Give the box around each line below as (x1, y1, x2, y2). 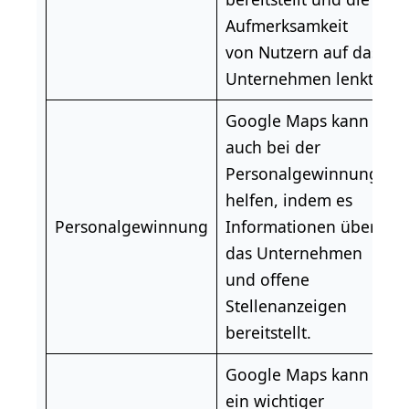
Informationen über (225, 215, 376, 238)
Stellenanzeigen (225, 295, 347, 318)
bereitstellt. (225, 321, 311, 344)
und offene (225, 268, 309, 291)
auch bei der (225, 136, 320, 159)
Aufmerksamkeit (225, 15, 348, 37)
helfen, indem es (225, 189, 352, 212)
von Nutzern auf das (225, 41, 379, 64)
